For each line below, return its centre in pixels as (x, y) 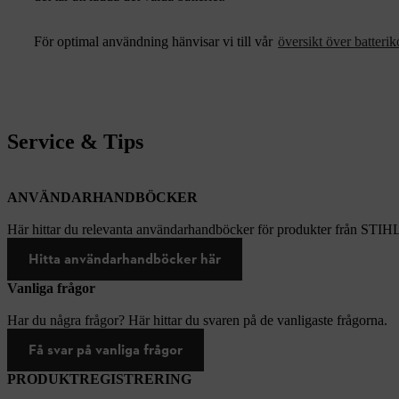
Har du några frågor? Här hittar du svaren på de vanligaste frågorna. (197, 320)
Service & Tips (75, 141)
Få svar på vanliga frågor (106, 349)
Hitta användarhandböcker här (125, 258)
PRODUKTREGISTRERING (99, 379)
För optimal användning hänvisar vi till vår (155, 41)
